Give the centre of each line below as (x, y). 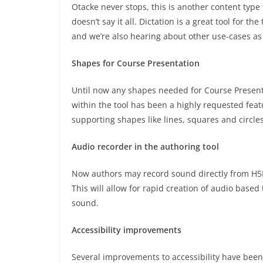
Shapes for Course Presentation (136, 63)
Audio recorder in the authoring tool (145, 146)
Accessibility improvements (127, 230)
